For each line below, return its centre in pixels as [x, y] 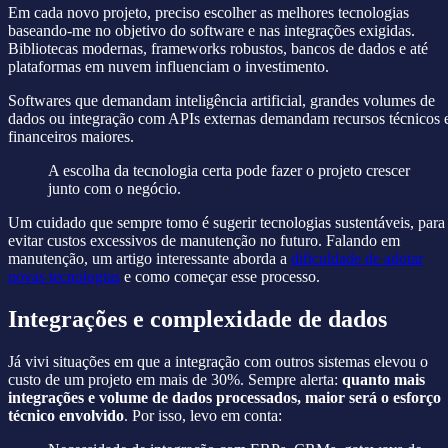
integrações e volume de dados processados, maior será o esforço [224, 398]
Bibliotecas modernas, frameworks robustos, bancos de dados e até [218, 49]
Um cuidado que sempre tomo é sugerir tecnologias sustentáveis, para [226, 223]
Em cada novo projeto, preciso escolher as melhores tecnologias [208, 13]
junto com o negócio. [114, 189]
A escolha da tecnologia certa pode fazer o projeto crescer [229, 171]
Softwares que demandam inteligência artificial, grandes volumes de [221, 101]
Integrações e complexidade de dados [197, 319]
